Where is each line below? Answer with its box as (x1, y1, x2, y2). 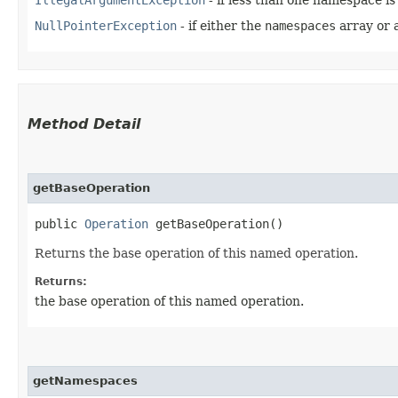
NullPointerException (35, 18, 177, 33)
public (35, 216, 84, 231)
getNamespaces (33, 373, 138, 387)
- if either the (177, 18, 265, 33)
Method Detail (28, 115, 140, 132)
